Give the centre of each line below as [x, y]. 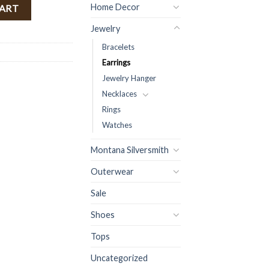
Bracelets [118, 47]
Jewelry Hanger [129, 78]
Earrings [116, 62]
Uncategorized [119, 258]
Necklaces [119, 93]
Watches [117, 125]
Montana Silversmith [130, 150]
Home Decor [115, 7]
